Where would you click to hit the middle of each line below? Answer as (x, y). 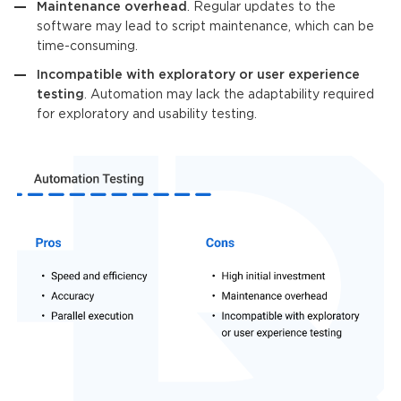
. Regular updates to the (261, 7)
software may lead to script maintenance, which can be (205, 27)
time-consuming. (87, 47)
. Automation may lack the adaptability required (229, 95)
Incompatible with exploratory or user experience (198, 75)
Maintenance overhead (112, 7)
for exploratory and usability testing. (147, 115)
